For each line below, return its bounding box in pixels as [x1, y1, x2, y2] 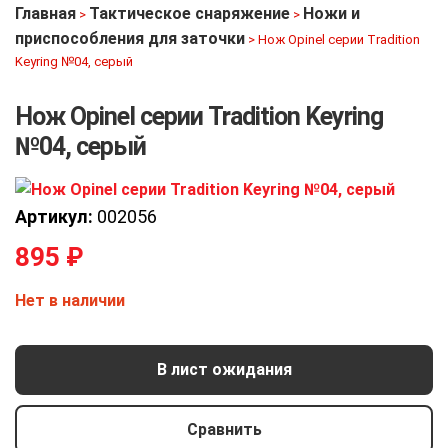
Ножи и [303, 4, 360, 23]
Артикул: [15, 205, 93, 227]
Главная [15, 4, 76, 23]
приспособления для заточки [15, 29, 245, 48]
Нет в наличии [15, 290, 125, 310]
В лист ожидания [156, 360, 292, 380]
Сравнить [186, 420, 262, 440]
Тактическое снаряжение [89, 4, 290, 23]
